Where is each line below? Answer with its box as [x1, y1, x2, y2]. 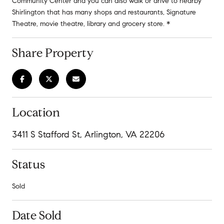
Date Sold [12, 207, 61, 223]
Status [12, 156, 45, 172]
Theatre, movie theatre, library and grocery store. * [12, 19, 170, 28]
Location [12, 104, 60, 120]
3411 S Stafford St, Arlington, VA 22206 [12, 128, 164, 140]
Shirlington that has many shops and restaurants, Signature [12, 7, 196, 16]
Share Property [12, 45, 93, 60]
